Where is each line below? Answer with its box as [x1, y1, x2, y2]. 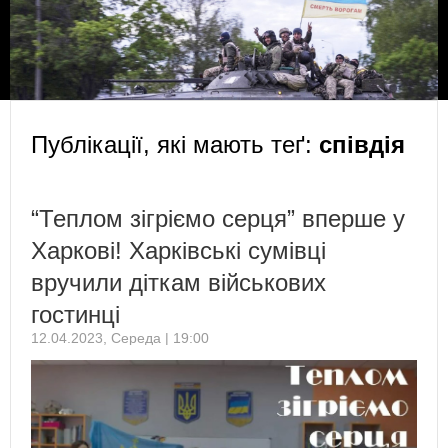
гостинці [31, 300, 120, 328]
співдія [319, 130, 405, 158]
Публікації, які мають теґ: [31, 130, 319, 158]
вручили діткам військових [31, 268, 326, 296]
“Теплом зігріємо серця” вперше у [31, 204, 405, 232]
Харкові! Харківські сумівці [31, 236, 326, 264]
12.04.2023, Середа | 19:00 [31, 329, 209, 346]
